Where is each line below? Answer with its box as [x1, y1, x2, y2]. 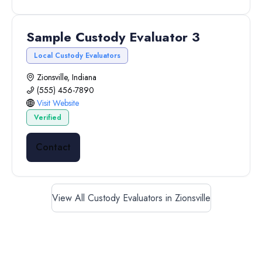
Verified [34, 112, 61, 123]
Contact [36, 140, 71, 154]
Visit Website [37, 97, 79, 109]
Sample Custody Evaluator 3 [26, 27, 200, 46]
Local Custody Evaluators [34, 50, 120, 61]
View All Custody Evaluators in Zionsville [51, 191, 211, 205]
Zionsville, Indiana [37, 71, 96, 83]
